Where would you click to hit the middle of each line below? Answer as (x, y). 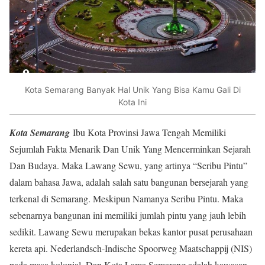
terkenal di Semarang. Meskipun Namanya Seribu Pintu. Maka (126, 199)
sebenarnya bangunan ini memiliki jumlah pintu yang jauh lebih (128, 215)
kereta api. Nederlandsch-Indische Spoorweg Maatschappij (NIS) (131, 248)
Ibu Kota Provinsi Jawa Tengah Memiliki (148, 132)
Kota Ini (132, 102)
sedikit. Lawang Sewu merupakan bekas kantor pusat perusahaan (131, 232)
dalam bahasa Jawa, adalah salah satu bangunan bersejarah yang (129, 182)
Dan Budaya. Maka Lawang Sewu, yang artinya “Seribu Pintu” (128, 166)
